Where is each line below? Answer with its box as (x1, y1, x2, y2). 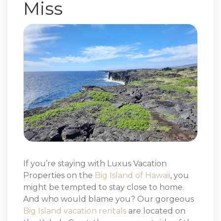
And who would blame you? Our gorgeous (23, 194, 194, 204)
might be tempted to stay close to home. (23, 182, 184, 192)
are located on (126, 206, 185, 216)
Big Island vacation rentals (23, 206, 126, 216)
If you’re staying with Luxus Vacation (23, 158, 167, 168)
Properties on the (23, 170, 95, 180)
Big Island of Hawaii (95, 170, 170, 180)
